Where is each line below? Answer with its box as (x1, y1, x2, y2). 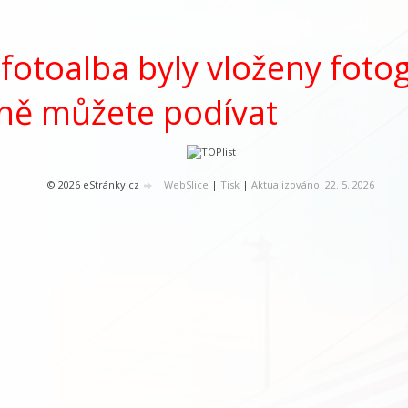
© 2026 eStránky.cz (47, 178, 142, 191)
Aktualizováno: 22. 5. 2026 (251, 178, 374, 191)
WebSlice (164, 178, 209, 191)
